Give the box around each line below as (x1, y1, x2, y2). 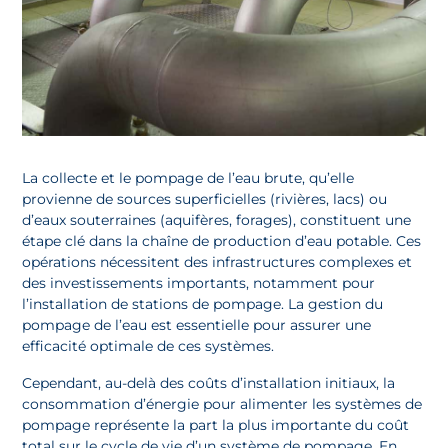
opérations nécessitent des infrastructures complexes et (22, 252, 413, 271)
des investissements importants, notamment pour (22, 273, 376, 292)
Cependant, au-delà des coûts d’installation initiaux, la (22, 373, 396, 392)
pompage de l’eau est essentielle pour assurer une (22, 315, 372, 334)
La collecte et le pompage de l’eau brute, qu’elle (22, 168, 355, 187)
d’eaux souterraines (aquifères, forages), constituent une (22, 210, 412, 229)
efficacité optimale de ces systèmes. (22, 336, 275, 355)
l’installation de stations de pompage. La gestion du (22, 294, 384, 313)
